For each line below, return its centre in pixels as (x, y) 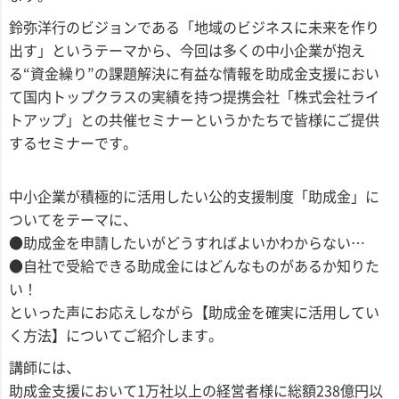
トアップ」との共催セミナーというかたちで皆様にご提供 (194, 120)
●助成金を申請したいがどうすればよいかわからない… (187, 243)
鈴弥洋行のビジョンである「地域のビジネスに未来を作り (194, 27)
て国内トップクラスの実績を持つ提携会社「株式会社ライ (194, 97)
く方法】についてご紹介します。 (116, 335)
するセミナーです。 (73, 143)
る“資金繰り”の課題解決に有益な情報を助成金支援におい (194, 73)
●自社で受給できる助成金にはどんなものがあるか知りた (194, 266)
